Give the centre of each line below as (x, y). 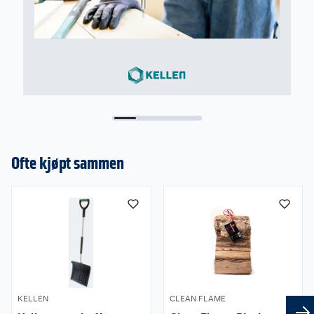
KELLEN (33, 298)
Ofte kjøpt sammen (68, 163)
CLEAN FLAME (197, 298)
